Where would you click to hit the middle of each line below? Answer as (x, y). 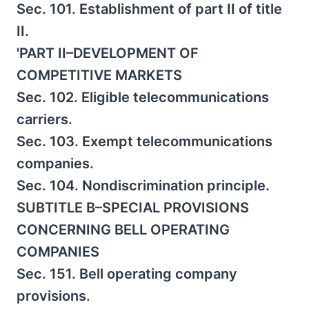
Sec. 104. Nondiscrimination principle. (143, 186)
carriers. (44, 119)
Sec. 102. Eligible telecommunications (143, 97)
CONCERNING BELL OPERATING (123, 230)
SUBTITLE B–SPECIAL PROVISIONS (133, 208)
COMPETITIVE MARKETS (99, 75)
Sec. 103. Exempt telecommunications (144, 141)
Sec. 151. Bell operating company (127, 274)
